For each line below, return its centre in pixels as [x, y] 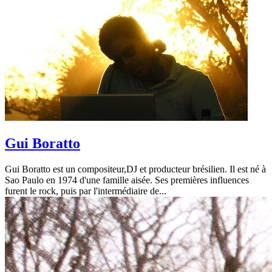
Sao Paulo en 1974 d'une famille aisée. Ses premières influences [127, 180]
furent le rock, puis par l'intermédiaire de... [86, 191]
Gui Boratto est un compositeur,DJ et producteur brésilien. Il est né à [135, 169]
